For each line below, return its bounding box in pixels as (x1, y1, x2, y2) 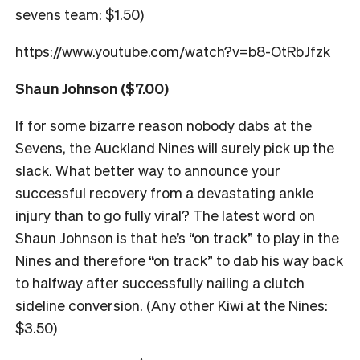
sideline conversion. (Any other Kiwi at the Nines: (15, 296, 328, 315)
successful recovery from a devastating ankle (15, 183, 313, 202)
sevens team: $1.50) (15, 5, 144, 24)
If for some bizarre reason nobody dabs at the (15, 116, 312, 135)
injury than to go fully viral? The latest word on (15, 206, 315, 225)
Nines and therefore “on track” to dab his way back (15, 251, 343, 270)
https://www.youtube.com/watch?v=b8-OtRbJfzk (15, 42, 330, 61)
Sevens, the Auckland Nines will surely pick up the (15, 138, 334, 157)
